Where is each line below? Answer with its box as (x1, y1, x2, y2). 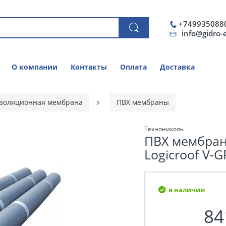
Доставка (160, 62, 195, 72)
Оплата (120, 62, 147, 72)
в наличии (168, 185, 205, 194)
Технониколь (144, 125, 184, 133)
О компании (12, 62, 58, 72)
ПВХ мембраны (117, 97, 169, 107)
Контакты (71, 62, 107, 72)
